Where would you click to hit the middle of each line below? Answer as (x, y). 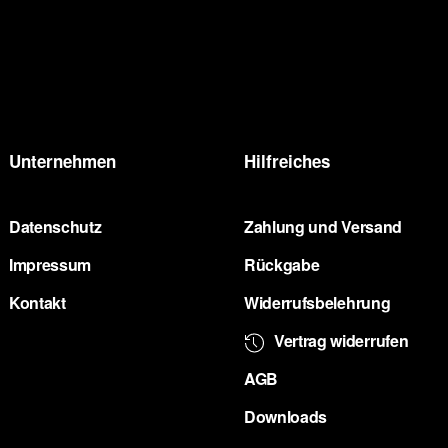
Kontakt (37, 302)
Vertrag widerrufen (341, 340)
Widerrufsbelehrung (317, 302)
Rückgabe (282, 264)
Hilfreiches (287, 161)
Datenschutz (55, 226)
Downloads (286, 416)
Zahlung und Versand (323, 226)
